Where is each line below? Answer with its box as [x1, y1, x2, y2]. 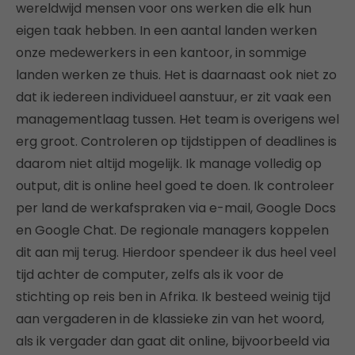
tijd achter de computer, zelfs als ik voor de [16, 265, 284, 284]
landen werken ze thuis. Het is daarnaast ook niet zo [16, 66, 337, 85]
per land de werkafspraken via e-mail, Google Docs [16, 199, 336, 218]
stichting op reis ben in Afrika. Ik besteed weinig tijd [16, 288, 330, 307]
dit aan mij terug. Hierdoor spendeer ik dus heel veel [16, 243, 336, 262]
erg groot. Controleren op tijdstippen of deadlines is [16, 132, 337, 151]
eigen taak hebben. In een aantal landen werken [16, 21, 317, 40]
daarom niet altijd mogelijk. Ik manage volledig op [16, 155, 322, 174]
